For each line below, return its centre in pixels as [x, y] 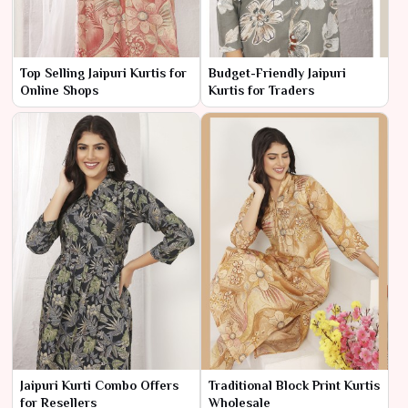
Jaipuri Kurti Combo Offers [99, 386]
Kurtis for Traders [261, 90]
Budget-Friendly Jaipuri [277, 72]
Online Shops [59, 90]
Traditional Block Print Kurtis [294, 386]
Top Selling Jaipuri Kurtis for [103, 72]
